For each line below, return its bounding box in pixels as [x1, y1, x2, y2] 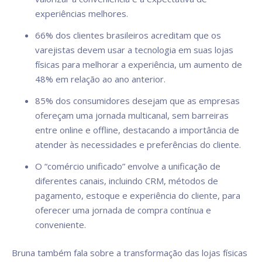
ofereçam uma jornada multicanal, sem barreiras [35, 109, 229, 121]
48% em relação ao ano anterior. [35, 73, 166, 85]
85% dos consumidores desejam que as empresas [35, 95, 240, 106]
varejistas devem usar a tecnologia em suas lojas [35, 44, 233, 56]
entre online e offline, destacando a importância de [35, 124, 239, 136]
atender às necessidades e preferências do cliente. [35, 139, 241, 150]
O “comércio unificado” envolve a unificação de [35, 160, 220, 172]
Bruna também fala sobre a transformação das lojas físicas [12, 247, 247, 258]
